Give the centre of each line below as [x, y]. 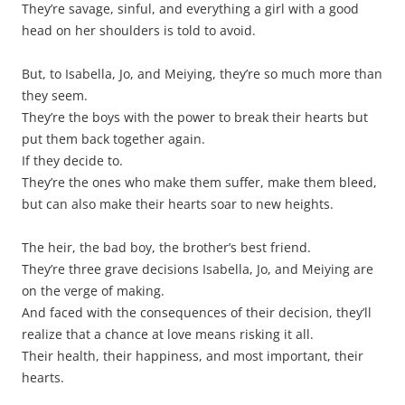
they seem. [55, 95]
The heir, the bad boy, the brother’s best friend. [166, 247]
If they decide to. [72, 160]
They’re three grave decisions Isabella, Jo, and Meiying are [198, 268]
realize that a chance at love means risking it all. [168, 334]
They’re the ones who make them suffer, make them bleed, [199, 182]
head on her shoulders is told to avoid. [139, 30]
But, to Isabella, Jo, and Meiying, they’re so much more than [202, 73]
